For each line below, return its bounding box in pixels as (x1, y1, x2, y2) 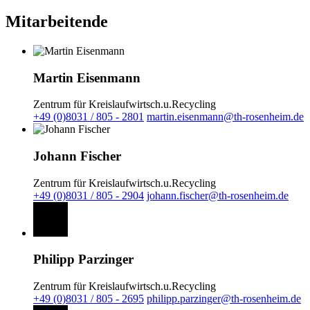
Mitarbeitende (6, 12, 108, 30)
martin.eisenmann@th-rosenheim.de (147, 111, 304, 123)
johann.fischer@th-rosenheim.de (147, 189, 289, 201)
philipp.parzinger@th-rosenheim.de (147, 293, 301, 305)
